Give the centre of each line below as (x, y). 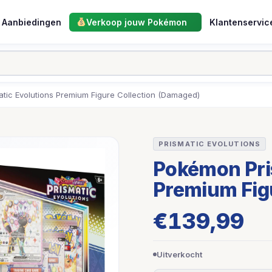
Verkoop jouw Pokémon (136, 22)
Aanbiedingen (31, 22)
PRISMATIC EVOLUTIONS (209, 144)
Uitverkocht (179, 254)
